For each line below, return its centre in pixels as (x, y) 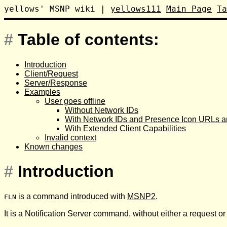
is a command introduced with (72, 196)
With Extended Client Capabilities (125, 128)
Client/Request (51, 73)
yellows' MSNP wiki (50, 9)
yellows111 (136, 9)
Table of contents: (88, 40)
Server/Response (56, 83)
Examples (42, 92)
